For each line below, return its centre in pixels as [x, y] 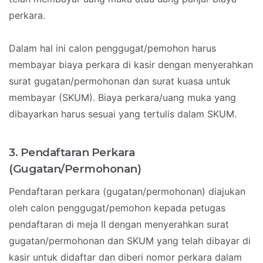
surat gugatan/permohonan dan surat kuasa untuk [120, 81]
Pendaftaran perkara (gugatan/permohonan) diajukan [127, 192]
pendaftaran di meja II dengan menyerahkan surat [119, 225]
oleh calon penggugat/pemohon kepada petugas [117, 208]
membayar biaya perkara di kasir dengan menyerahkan [131, 65]
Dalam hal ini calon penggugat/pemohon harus [112, 48]
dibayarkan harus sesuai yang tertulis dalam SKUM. [123, 114]
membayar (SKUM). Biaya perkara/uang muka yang [122, 98]
